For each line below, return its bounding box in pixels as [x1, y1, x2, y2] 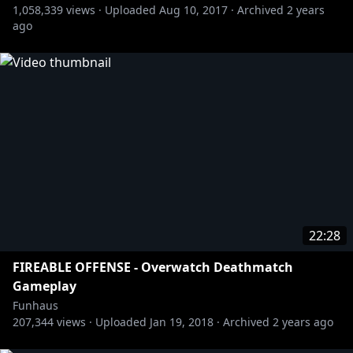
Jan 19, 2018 [150, 314, 214, 329]
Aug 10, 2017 [159, 2, 228, 17]
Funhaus [13, 298, 58, 313]
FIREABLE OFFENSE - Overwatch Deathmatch [13, 258, 293, 276]
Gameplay [13, 277, 76, 295]
